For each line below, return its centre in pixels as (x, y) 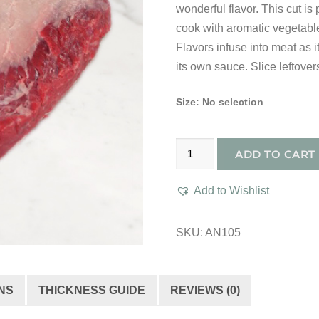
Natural (193, 205)
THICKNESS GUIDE (92, 291)
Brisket (192, 282)
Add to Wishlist (231, 190)
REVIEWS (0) (205, 291)
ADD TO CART (275, 154)
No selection (232, 102)
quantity (195, 301)
